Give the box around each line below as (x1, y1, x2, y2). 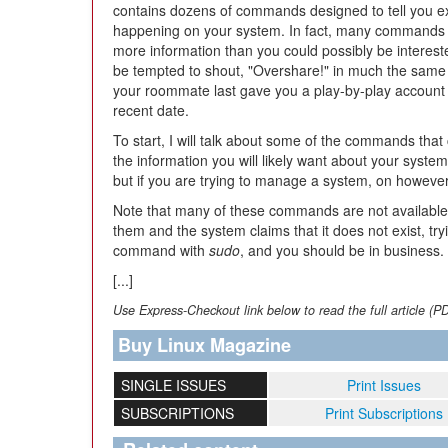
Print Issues (347, 375, 421, 395)
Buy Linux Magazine (118, 332, 291, 358)
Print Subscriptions (325, 403, 443, 423)
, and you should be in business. (240, 240, 444, 260)
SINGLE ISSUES (120, 375, 226, 395)
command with (113, 240, 209, 260)
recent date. (113, 100, 189, 120)
